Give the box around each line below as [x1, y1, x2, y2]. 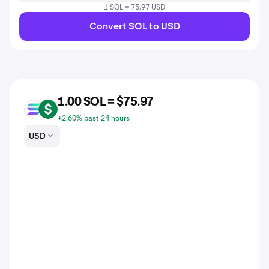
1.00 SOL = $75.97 [58, 96, 154, 108]
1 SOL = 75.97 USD [104, 2, 165, 12]
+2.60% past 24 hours [58, 113, 130, 123]
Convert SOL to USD [89, 20, 180, 32]
